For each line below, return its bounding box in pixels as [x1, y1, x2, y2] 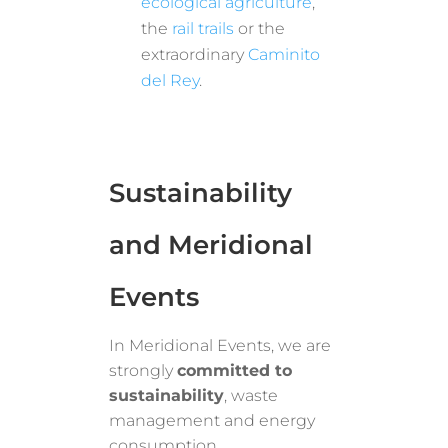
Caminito [248, 44, 321, 64]
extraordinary [141, 44, 249, 64]
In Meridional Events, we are [109, 335, 332, 355]
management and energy [109, 410, 316, 430]
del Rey [141, 70, 200, 90]
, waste [224, 385, 279, 405]
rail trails [172, 18, 235, 38]
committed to [177, 360, 293, 380]
